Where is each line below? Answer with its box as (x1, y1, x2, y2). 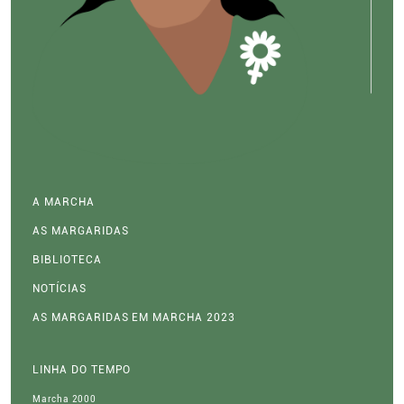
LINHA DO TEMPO (32, 363, 132, 377)
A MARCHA (32, 196, 95, 209)
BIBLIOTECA (32, 253, 102, 267)
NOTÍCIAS (32, 282, 87, 296)
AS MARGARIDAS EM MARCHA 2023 (32, 311, 235, 325)
